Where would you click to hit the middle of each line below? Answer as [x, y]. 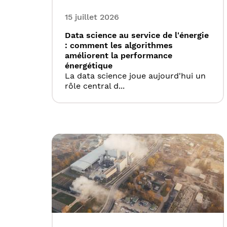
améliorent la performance [119, 56]
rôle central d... [95, 86]
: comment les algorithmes [119, 46]
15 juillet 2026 [92, 17]
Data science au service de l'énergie [137, 35]
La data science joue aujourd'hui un [135, 76]
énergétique [89, 66]
